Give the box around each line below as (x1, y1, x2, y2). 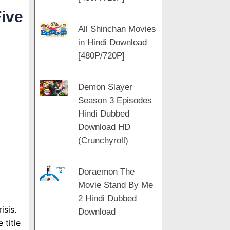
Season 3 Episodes (78, 95, 152, 105)
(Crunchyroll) (78, 136, 129, 145)
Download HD (78, 122, 131, 132)
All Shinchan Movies (78, 24, 157, 34)
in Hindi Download (78, 37, 147, 47)
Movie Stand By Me (78, 180, 154, 190)
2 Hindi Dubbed (78, 194, 137, 203)
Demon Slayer (78, 82, 133, 92)
